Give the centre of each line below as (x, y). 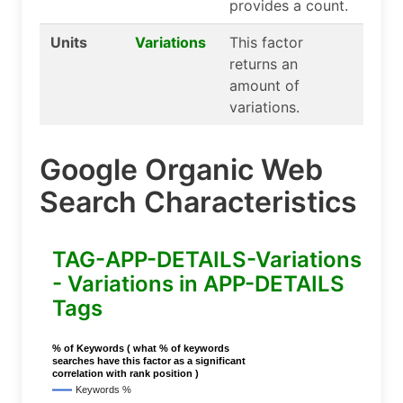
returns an (264, 64)
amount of (264, 85)
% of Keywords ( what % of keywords (141, 349)
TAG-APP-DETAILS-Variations (207, 259)
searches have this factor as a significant (149, 361)
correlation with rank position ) (125, 374)
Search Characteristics (198, 202)
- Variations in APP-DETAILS (199, 283)
